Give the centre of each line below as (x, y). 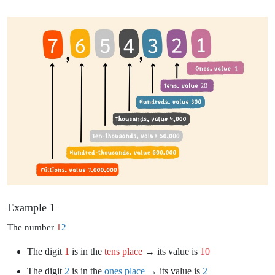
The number (32, 227)
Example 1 (31, 207)
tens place (123, 251)
